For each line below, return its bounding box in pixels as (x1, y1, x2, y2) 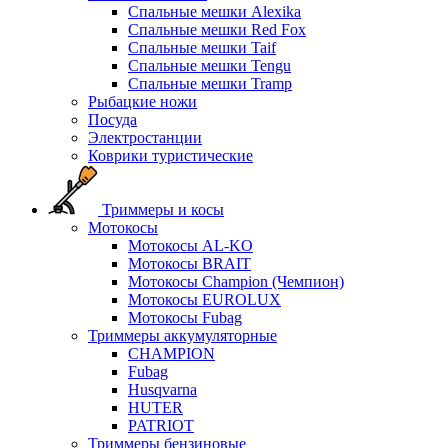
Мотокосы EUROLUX (128, 291, 281, 308)
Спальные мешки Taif (128, 39, 276, 56)
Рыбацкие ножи (88, 93, 197, 110)
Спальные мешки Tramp (128, 75, 292, 92)
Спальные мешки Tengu (128, 57, 291, 74)
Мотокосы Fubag (128, 309, 242, 326)
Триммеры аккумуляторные (88, 327, 277, 344)
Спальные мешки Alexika (128, 3, 301, 20)
